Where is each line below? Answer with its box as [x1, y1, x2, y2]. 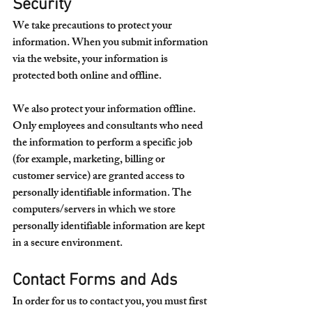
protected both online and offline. [13, 67, 162, 87]
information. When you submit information [13, 33, 210, 54]
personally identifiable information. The [13, 184, 194, 204]
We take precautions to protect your [13, 17, 174, 37]
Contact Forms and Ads [13, 271, 178, 290]
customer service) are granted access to [13, 167, 187, 187]
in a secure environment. [13, 234, 123, 254]
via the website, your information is [13, 50, 170, 70]
